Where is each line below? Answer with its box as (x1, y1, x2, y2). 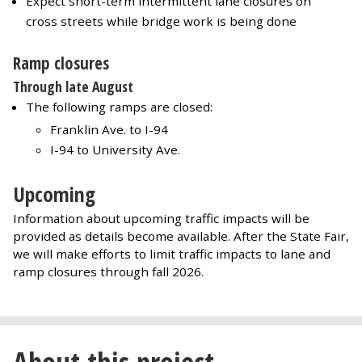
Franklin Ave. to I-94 (50, 121, 169, 138)
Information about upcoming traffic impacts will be (13, 209, 309, 226)
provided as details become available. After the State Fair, (13, 227, 349, 244)
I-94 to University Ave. (50, 141, 181, 158)
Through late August (13, 77, 137, 97)
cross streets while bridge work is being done (26, 12, 297, 29)
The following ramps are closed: (26, 99, 213, 116)
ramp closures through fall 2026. (13, 263, 204, 280)
